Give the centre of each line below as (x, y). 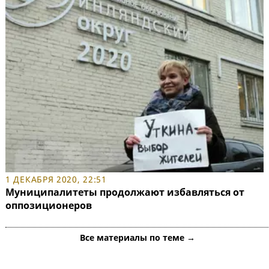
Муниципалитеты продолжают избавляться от (125, 192)
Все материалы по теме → (138, 237)
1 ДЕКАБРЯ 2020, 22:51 (56, 179)
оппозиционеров (49, 205)
